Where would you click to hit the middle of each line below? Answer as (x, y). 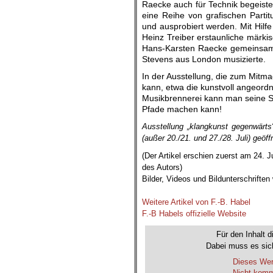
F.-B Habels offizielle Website (194, 214)
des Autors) (162, 167)
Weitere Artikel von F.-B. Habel (196, 202)
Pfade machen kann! (182, 109)
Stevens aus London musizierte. (204, 59)
